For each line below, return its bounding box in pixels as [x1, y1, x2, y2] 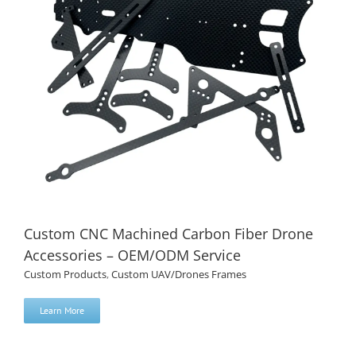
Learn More [40, 304, 84, 317]
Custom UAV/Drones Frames [111, 267, 246, 282]
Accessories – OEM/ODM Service [24, 246, 241, 265]
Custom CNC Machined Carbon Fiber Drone [24, 224, 313, 244]
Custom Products [24, 267, 106, 282]
